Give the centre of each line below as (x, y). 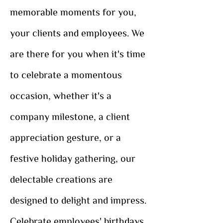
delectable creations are (61, 178)
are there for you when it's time (78, 53)
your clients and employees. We (77, 32)
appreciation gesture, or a (65, 137)
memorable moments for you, (73, 11)
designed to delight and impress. (78, 199)
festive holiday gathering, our (73, 158)
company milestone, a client (70, 116)
